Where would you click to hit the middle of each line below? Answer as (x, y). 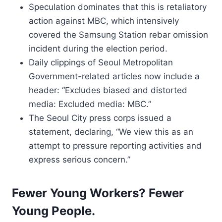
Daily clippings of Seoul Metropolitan (101, 62)
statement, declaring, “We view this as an (111, 132)
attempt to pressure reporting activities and (115, 146)
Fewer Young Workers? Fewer (98, 193)
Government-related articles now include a (114, 76)
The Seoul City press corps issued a (100, 118)
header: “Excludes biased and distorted (108, 90)
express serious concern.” (80, 160)
